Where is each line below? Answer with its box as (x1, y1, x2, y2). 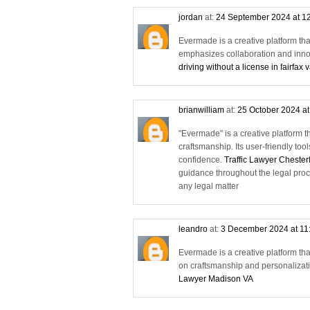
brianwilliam (179, 104, 224, 115)
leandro (179, 224, 208, 234)
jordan (179, 12, 203, 22)
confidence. (179, 154, 224, 165)
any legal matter (179, 181, 239, 191)
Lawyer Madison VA (179, 273, 253, 284)
